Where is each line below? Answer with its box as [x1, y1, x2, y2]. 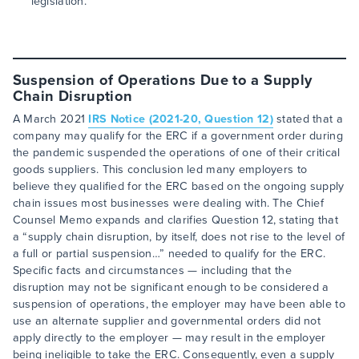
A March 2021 [12, 111, 89, 128]
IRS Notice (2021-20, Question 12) [88, 111, 273, 128]
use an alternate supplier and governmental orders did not [12, 313, 321, 330]
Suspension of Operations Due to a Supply [12, 69, 313, 91]
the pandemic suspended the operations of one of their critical [12, 144, 341, 162]
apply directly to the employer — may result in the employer [12, 329, 326, 347]
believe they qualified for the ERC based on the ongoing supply [12, 178, 345, 196]
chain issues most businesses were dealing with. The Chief [12, 195, 325, 212]
